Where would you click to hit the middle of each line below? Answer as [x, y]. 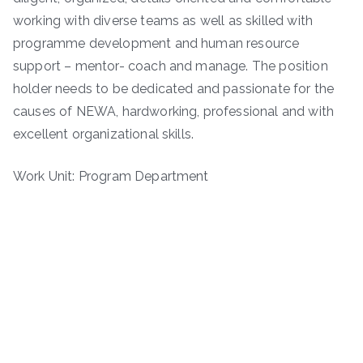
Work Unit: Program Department [111, 177]
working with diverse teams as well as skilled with [163, 21]
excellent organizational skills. [104, 135]
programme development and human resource [156, 44]
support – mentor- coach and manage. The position [171, 66]
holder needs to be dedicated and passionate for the [174, 89]
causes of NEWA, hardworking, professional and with [174, 112]
